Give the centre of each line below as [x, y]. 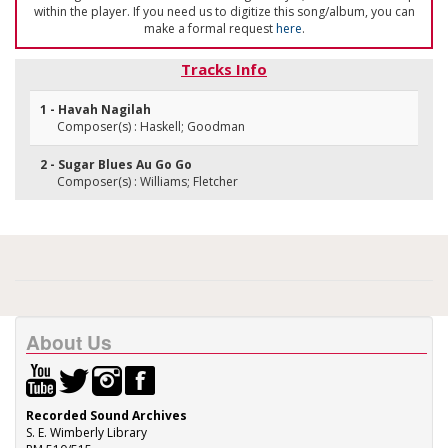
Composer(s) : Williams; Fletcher [147, 181]
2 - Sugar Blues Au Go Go [116, 164]
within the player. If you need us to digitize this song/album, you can [224, 11]
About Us [69, 342]
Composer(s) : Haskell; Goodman [151, 126]
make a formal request [209, 28]
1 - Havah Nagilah [95, 109]
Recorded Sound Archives [106, 415]
